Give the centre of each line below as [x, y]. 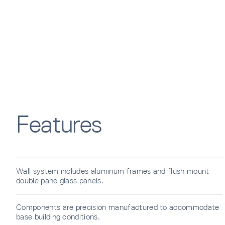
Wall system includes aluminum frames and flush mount [113, 171]
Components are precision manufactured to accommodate [118, 207]
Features [59, 125]
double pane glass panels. [61, 181]
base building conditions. [58, 217]
